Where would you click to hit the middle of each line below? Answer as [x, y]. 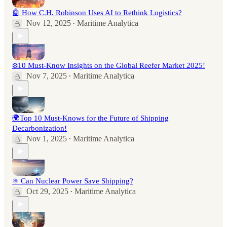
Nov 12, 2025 [49, 23]
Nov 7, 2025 [47, 76]
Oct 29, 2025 [47, 192]
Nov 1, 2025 [47, 139]
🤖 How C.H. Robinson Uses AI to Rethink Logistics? [97, 13]
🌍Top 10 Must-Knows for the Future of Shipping [90, 118]
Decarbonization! [40, 128]
